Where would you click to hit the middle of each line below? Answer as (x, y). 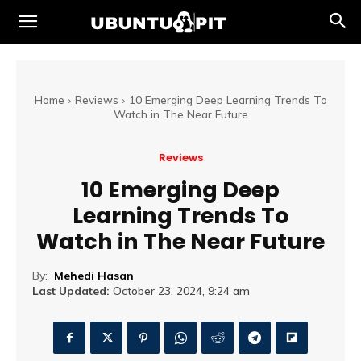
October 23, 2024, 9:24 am (181, 291)
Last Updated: (71, 291)
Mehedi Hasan (94, 276)
